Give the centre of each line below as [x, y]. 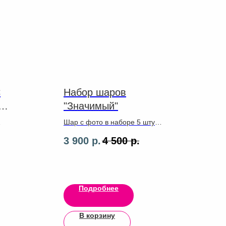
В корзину [97, 216]
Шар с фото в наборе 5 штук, [112, 122]
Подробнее [99, 188]
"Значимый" [91, 106]
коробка [77, 132]
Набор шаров [95, 92]
